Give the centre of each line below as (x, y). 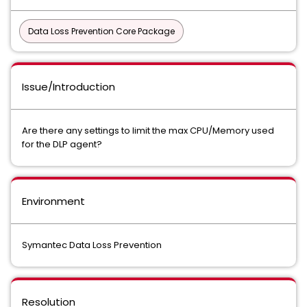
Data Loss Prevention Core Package (101, 31)
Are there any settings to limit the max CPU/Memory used (148, 131)
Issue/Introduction (69, 87)
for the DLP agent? (62, 144)
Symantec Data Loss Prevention (93, 245)
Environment (53, 201)
